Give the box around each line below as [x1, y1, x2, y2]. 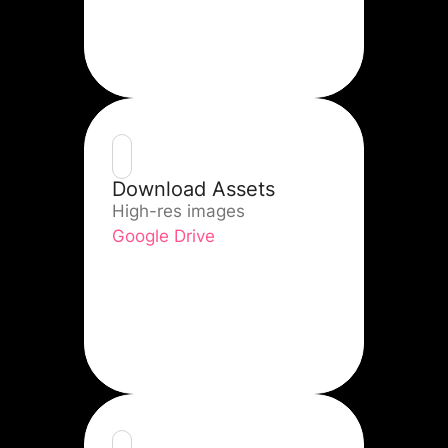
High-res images [112, 201, 245, 222]
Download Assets [112, 177, 275, 202]
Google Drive [112, 226, 215, 247]
